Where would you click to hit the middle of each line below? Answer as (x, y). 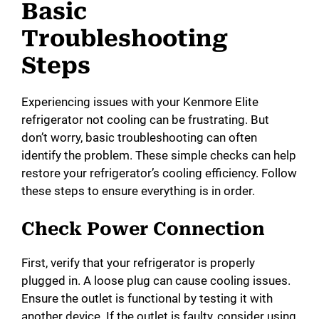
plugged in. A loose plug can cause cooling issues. (156, 280)
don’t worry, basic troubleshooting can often (139, 138)
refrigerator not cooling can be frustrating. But (145, 120)
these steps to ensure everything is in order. (138, 191)
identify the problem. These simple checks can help (159, 156)
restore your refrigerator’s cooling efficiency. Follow (159, 173)
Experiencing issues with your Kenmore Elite (140, 102)
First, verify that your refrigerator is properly (138, 262)
